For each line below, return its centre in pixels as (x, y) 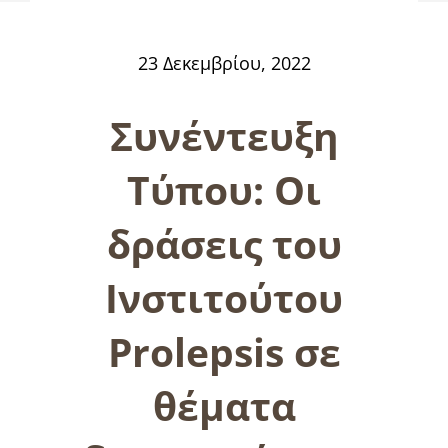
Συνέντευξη (224, 135)
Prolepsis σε (224, 351)
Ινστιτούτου (224, 297)
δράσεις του (224, 243)
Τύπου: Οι (224, 189)
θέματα (224, 405)
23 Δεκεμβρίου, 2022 (224, 62)
